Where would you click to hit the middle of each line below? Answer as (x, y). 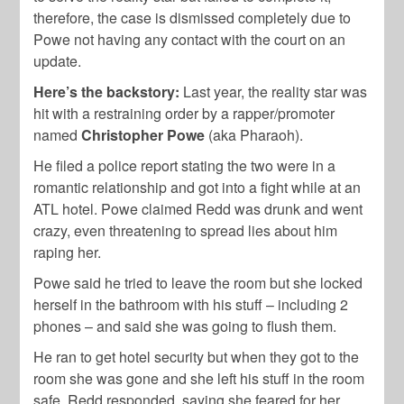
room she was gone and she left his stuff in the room (199, 379)
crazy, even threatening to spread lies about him (186, 231)
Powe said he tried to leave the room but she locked (198, 283)
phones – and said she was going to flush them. (185, 326)
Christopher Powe (143, 135)
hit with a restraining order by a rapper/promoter (184, 114)
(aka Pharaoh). (254, 135)
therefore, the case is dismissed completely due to (193, 18)
